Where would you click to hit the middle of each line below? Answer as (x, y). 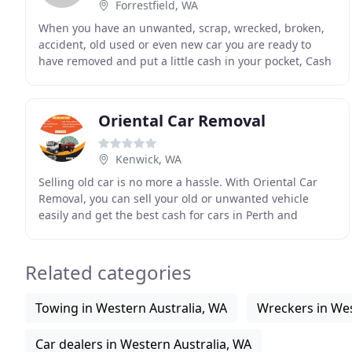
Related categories (108, 272)
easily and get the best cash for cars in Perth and (168, 215)
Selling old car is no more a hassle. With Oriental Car (178, 182)
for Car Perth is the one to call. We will (139, 77)
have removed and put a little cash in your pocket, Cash (185, 61)
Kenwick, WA (148, 159)
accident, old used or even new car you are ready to (175, 44)
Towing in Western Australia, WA (131, 308)
